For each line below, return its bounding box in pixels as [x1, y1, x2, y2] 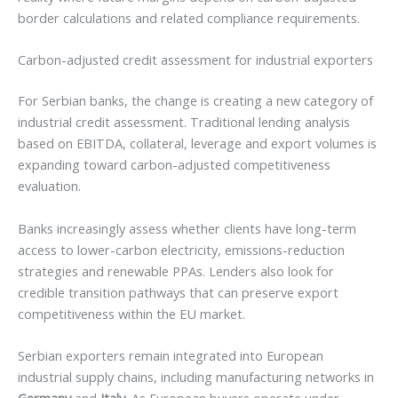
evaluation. [18, 177, 81, 195]
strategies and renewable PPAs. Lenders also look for [18, 261, 334, 280]
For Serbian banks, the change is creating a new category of [18, 92, 373, 110]
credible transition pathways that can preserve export [18, 283, 338, 301]
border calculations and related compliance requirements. [18, 8, 360, 27]
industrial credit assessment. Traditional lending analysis [18, 113, 350, 131]
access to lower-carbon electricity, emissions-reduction [18, 240, 345, 259]
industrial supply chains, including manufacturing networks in [18, 367, 374, 386]
